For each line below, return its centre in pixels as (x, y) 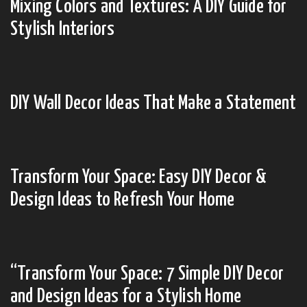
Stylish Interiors (63, 30)
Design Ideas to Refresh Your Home (123, 200)
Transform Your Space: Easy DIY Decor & (139, 178)
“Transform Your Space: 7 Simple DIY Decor (147, 274)
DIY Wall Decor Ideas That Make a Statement (153, 104)
